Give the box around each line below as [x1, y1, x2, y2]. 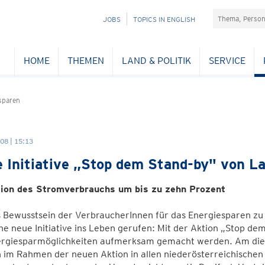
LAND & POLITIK [121, 54, 191, 66]
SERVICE [208, 54, 245, 66]
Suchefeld [212, 9, 255, 20]
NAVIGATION [78, 14, 118, 23]
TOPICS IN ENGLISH [133, 15, 195, 24]
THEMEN [67, 54, 104, 66]
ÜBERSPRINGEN [78, 27, 130, 36]
